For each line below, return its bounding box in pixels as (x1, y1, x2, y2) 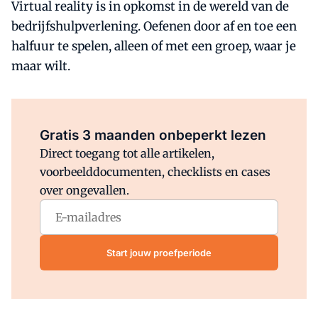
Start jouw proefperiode (106, 246, 212, 258)
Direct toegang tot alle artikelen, (40, 146, 214, 160)
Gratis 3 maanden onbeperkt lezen (40, 127, 266, 143)
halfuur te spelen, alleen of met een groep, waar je (11, 38, 296, 54)
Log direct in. (159, 110, 217, 121)
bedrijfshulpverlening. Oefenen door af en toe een (11, 18, 297, 34)
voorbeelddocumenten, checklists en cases (40, 165, 270, 179)
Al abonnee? (101, 110, 160, 121)
